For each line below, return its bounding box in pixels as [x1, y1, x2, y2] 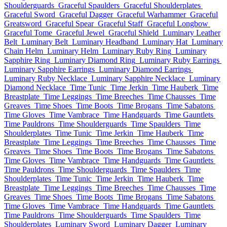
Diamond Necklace [4, 83, 66, 92]
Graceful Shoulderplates [124, 1, 201, 10]
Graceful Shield [108, 28, 159, 37]
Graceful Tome [4, 28, 52, 37]
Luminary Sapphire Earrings [4, 65, 95, 73]
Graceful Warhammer [117, 10, 186, 19]
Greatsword [4, 19, 42, 28]
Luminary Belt [21, 37, 68, 46]
